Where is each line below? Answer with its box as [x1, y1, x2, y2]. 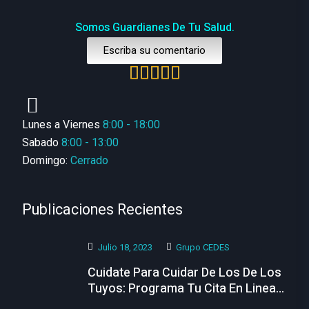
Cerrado [70, 154, 108, 167]
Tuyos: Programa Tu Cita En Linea [88, 279, 276, 298]
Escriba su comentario [103, 44, 206, 57]
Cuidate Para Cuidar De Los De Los [88, 263, 281, 282]
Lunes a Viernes [22, 118, 103, 131]
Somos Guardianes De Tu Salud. [74, 19, 235, 36]
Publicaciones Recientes [22, 199, 183, 221]
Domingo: [22, 154, 70, 167]
